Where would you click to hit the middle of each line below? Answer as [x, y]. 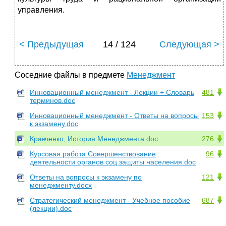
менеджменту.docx [61, 185]
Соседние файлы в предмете [71, 75]
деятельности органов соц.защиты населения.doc [113, 162]
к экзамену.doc [54, 124]
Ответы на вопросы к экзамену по [86, 177]
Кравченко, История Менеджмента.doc [94, 139]
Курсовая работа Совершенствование [93, 154]
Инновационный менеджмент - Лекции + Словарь [112, 93]
